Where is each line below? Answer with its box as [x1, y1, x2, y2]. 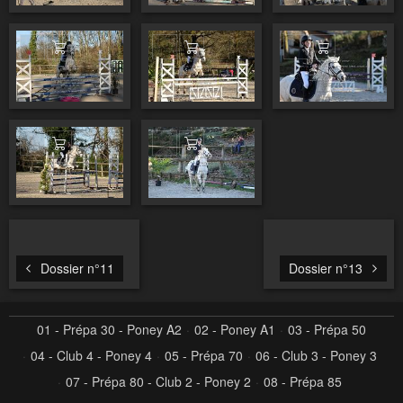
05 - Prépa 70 [164, 346, 243, 365]
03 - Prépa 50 [288, 320, 366, 339]
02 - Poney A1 [194, 320, 275, 339]
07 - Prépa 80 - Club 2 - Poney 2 [65, 372, 251, 391]
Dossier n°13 [289, 259, 366, 278]
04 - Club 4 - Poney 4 [30, 346, 152, 365]
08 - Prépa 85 [263, 372, 342, 391]
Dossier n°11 [37, 259, 114, 278]
